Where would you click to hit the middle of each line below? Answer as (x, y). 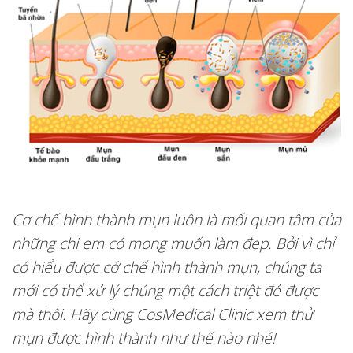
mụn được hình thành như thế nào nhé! (144, 337)
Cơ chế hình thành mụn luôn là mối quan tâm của (176, 219)
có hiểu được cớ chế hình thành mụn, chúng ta (167, 266)
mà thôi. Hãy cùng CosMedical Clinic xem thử (162, 314)
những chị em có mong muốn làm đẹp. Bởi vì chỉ (173, 243)
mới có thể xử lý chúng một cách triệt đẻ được (165, 290)
